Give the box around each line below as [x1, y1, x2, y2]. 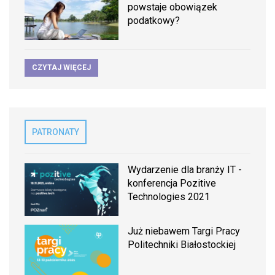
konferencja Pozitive [128, 177, 217, 189]
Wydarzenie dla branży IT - [128, 163, 242, 176]
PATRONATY [32, 126, 79, 137]
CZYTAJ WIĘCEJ [32, 63, 91, 72]
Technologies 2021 [128, 190, 211, 203]
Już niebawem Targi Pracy [128, 225, 241, 237]
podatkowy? [128, 14, 180, 26]
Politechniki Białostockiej [128, 238, 236, 250]
